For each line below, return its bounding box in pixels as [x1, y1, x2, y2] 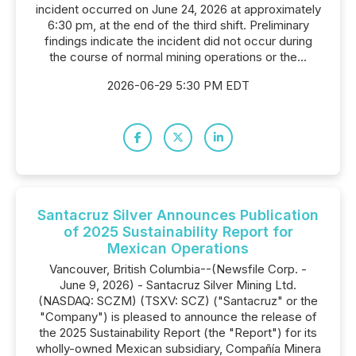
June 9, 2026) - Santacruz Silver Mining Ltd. [60, 277, 296, 292]
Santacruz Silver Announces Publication [37, 207, 319, 223]
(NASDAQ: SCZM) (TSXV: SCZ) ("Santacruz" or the [38, 293, 318, 308]
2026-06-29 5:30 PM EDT [106, 78, 250, 93]
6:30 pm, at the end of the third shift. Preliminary [47, 17, 309, 33]
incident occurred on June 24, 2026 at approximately [35, 2, 321, 17]
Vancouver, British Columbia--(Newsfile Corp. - [49, 261, 307, 277]
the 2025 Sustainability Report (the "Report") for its [39, 325, 317, 340]
